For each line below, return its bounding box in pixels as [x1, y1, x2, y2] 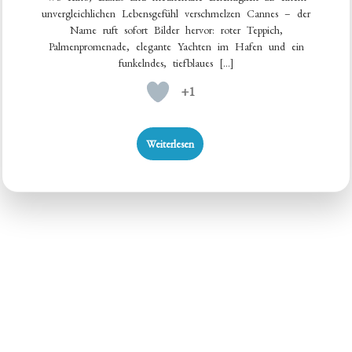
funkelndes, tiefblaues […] [118, 55, 234, 70]
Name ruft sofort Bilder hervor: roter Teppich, [69, 22, 283, 37]
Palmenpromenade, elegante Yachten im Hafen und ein [48, 38, 304, 53]
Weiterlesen [146, 136, 194, 151]
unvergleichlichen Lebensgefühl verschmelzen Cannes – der [42, 5, 310, 20]
